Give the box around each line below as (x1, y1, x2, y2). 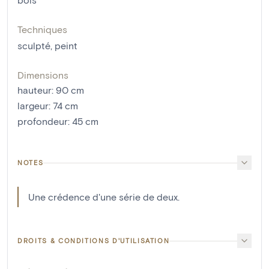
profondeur (17, 115, 68, 127)
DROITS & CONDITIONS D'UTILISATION (17, 237, 170, 245)
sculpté (17, 40, 50, 52)
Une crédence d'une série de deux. (28, 191, 180, 203)
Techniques (17, 23, 67, 35)
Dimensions (17, 69, 68, 81)
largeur (17, 100, 49, 112)
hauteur (17, 84, 52, 96)
